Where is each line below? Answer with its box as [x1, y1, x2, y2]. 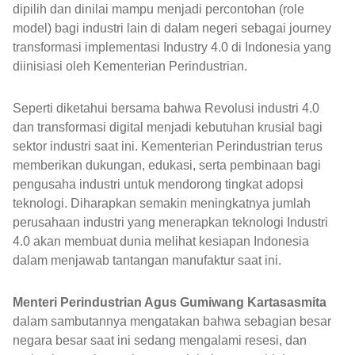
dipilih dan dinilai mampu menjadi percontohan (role [13, 2, 304, 17]
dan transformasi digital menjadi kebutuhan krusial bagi [13, 120, 323, 134]
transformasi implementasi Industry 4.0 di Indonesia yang [13, 40, 331, 55]
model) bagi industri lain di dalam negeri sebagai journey [13, 21, 331, 36]
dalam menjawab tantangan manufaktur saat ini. [13, 253, 281, 267]
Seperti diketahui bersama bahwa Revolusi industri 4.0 [13, 101, 319, 115]
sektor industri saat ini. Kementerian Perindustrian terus [13, 139, 323, 153]
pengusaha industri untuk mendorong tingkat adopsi [13, 177, 303, 191]
